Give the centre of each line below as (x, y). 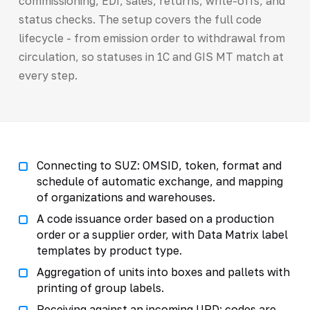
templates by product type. (109, 250)
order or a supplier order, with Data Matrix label (162, 234)
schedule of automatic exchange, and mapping (159, 181)
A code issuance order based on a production (155, 218)
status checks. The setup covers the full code (140, 19)
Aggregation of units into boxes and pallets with (163, 272)
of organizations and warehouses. (126, 197)
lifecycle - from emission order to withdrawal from (152, 38)
